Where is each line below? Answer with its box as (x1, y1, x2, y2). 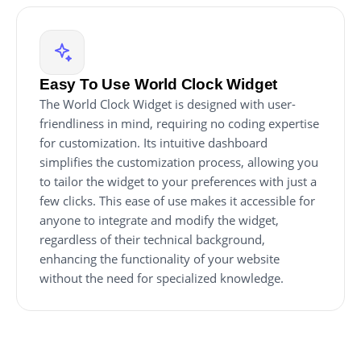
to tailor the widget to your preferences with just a (39, 172, 317, 189)
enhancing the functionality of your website (39, 250, 280, 267)
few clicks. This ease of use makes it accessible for (39, 192, 315, 209)
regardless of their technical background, (39, 230, 265, 247)
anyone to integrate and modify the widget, (39, 211, 279, 228)
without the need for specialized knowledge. (39, 269, 284, 286)
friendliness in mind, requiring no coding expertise (39, 114, 319, 131)
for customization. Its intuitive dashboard (39, 134, 268, 151)
